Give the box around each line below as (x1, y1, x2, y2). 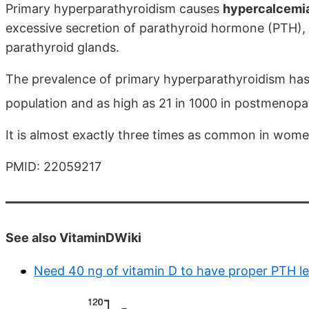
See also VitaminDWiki (6, 230, 141, 245)
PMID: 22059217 (6, 159, 101, 174)
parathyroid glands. (6, 39, 119, 54)
